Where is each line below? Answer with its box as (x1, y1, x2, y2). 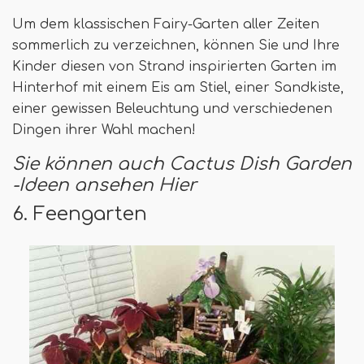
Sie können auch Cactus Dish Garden (12, 154, 352, 175)
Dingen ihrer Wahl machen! (12, 123, 196, 138)
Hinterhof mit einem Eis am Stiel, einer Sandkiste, (12, 80, 344, 96)
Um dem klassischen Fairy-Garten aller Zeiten (12, 17, 319, 32)
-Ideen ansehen (12, 175, 154, 196)
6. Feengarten (12, 203, 147, 225)
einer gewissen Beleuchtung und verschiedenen (12, 102, 332, 117)
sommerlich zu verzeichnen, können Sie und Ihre (12, 38, 340, 54)
